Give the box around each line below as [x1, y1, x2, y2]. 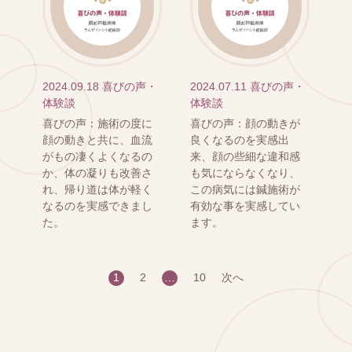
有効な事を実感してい [189, 199, 300, 212]
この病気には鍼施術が [189, 182, 300, 196]
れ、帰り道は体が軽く [42, 182, 152, 196]
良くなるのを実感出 [189, 133, 289, 146]
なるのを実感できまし [42, 199, 152, 212]
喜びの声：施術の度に [42, 116, 152, 130]
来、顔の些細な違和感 [189, 149, 300, 163]
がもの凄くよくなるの [42, 149, 152, 163]
